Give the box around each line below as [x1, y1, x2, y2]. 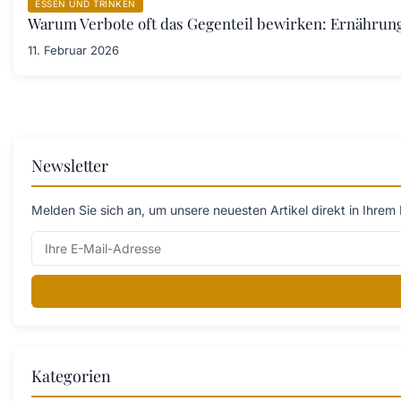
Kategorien [31, 364, 111, 387]
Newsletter [31, 154, 108, 176]
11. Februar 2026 [28, 42, 119, 57]
